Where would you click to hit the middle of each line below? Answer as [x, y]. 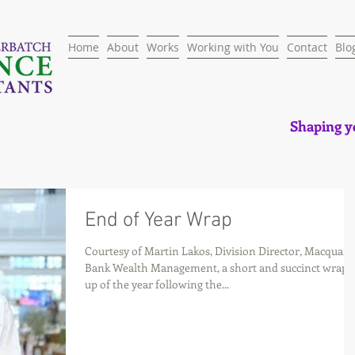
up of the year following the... [157, 284]
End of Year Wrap [158, 221]
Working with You [233, 47]
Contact [307, 47]
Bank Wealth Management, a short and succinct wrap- [218, 267]
